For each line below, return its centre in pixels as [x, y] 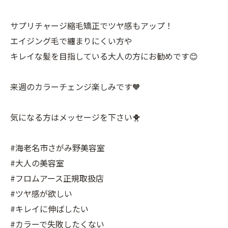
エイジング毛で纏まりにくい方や [71, 41]
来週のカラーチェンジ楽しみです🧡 [75, 87]
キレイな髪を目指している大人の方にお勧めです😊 [104, 56]
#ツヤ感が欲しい [41, 194]
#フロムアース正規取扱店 [57, 178]
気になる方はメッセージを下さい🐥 [75, 117]
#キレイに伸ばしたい [49, 209]
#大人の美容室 [37, 163]
